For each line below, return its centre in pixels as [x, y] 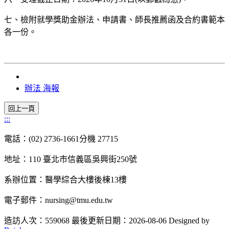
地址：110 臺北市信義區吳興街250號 [71, 159]
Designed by [189, 221]
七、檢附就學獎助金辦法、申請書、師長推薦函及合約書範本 [114, 20]
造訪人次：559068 [37, 221]
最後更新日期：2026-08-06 [119, 221]
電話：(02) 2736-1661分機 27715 [61, 139]
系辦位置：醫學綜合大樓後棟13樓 [65, 180]
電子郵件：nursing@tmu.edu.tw [59, 200]
